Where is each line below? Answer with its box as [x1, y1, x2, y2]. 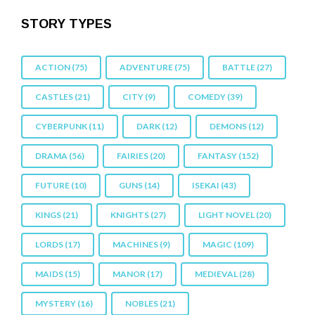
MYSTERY [35, 297, 76, 309]
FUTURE [35, 179, 70, 191]
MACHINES [112, 238, 158, 250]
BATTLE [222, 61, 255, 72]
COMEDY [188, 91, 226, 102]
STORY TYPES [21, 16, 112, 31]
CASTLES [35, 91, 73, 102]
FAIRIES [117, 150, 148, 161]
